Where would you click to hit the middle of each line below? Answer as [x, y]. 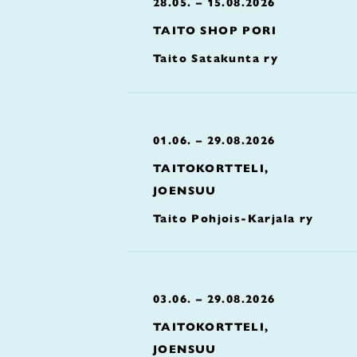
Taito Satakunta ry [216, 58]
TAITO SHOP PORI [215, 30]
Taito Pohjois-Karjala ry [233, 218]
